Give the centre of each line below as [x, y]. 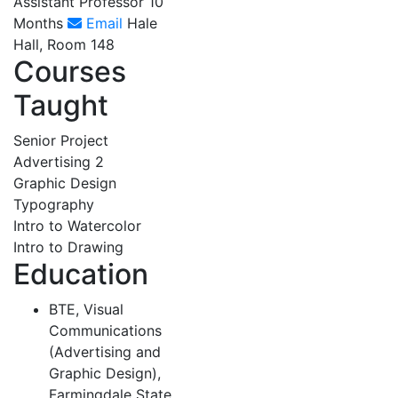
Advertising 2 [59, 162]
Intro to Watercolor [77, 226]
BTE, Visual [86, 309]
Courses [70, 72]
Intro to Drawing [68, 247]
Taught [61, 105]
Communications [105, 330]
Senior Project [61, 140]
